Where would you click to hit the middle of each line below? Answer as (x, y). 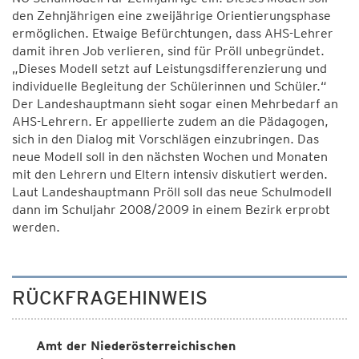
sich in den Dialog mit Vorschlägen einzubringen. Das (165, 139)
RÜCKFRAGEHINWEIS (110, 298)
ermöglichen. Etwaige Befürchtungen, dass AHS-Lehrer (173, 33)
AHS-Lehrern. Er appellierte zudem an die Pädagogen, (170, 121)
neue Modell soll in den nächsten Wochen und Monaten (170, 157)
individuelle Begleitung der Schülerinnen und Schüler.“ (169, 86)
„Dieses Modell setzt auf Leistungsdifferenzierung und (169, 69)
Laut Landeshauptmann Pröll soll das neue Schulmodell (172, 192)
